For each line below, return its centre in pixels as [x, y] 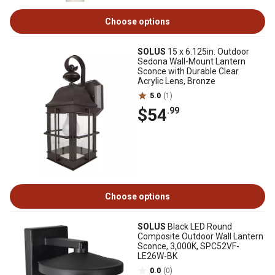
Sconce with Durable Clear [188, 71]
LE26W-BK [157, 256]
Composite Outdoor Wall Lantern [200, 236]
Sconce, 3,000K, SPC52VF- [188, 246]
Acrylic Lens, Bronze [176, 81]
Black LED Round [199, 227]
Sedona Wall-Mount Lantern [192, 61]
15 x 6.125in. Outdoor [207, 52]
